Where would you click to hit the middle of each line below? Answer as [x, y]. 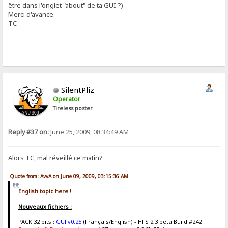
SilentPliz [78, 89]
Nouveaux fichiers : [45, 207]
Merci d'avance [31, 14]
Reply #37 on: [29, 132]
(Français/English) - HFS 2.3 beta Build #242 [141, 222]
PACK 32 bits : [37, 222]
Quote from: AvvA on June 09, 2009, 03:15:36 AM [69, 176]
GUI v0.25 [68, 222]
